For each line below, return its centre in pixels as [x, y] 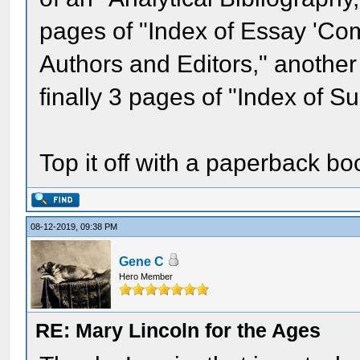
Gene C [142, 262]
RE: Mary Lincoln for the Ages [178, 330]
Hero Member [146, 276]
